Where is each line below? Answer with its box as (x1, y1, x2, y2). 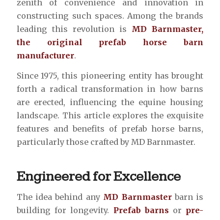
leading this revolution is (16, 24, 132, 34)
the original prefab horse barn (16, 37, 204, 47)
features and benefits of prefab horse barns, (16, 123, 204, 134)
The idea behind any (16, 192, 104, 202)
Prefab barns (113, 205, 169, 216)
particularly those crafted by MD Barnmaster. (16, 137, 195, 147)
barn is (171, 192, 204, 202)
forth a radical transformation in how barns (16, 83, 204, 94)
